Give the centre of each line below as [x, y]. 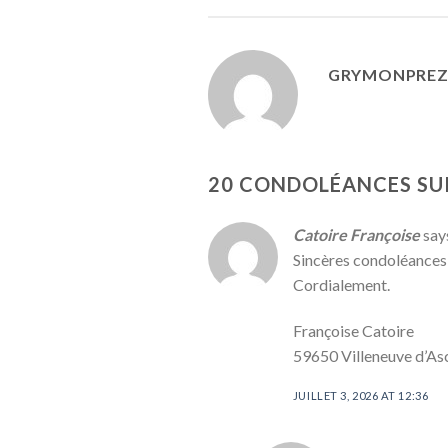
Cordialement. [341, 285]
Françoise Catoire [353, 331]
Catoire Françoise [356, 235]
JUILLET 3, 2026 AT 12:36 [360, 395]
